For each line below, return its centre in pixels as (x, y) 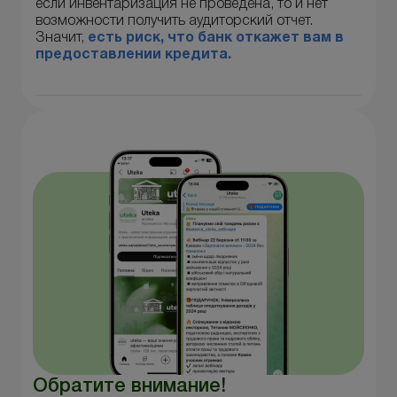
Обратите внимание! (129, 386)
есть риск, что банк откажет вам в (216, 38)
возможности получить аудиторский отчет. (174, 21)
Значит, (62, 38)
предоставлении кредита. (133, 54)
